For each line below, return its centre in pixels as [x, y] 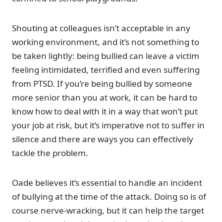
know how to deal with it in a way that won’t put [105, 111]
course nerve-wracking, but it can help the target [108, 210]
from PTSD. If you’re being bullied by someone [102, 83]
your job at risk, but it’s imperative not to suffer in [108, 125]
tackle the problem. [50, 153]
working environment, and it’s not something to [106, 42]
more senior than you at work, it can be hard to [105, 97]
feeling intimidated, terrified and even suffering [106, 69]
